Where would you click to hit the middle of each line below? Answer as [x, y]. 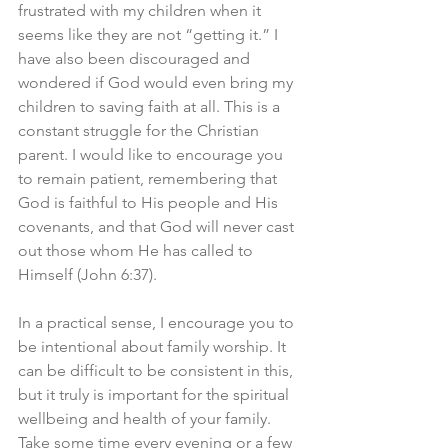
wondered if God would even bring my [157, 82]
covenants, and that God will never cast [158, 226]
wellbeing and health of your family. [146, 418]
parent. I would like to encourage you [152, 154]
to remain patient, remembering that [149, 178]
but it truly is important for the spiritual [155, 394]
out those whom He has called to [137, 250]
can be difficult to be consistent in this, [157, 370]
